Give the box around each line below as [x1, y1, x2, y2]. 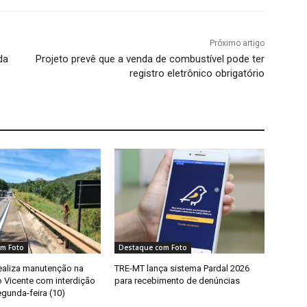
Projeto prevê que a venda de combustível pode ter [35, 53, 265, 66]
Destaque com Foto [119, 243, 188, 253]
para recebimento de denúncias [114, 275, 241, 286]
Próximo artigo [209, 38, 265, 49]
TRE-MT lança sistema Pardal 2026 [114, 263, 250, 274]
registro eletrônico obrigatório [129, 67, 265, 80]
